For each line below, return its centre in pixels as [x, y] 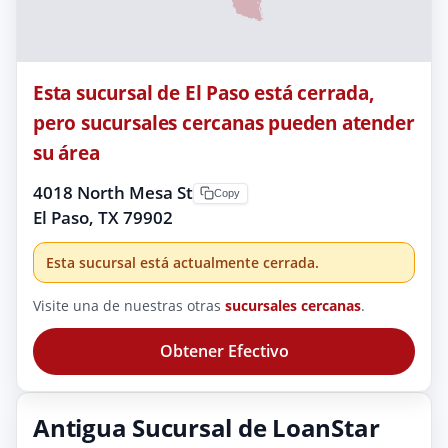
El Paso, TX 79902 [103, 217]
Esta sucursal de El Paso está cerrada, [204, 92]
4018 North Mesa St [113, 192]
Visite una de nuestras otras [129, 305]
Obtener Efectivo [224, 350]
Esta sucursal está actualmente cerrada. [182, 262]
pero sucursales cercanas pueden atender [224, 122]
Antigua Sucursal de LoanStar [206, 428]
